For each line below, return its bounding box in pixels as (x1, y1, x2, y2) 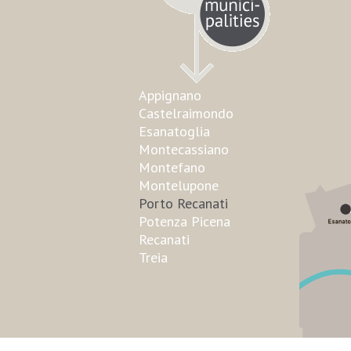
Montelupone (139, 176, 219, 194)
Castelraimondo (139, 104, 233, 122)
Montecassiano (139, 140, 229, 158)
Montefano (139, 158, 205, 176)
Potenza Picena (139, 212, 230, 230)
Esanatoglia (139, 122, 210, 140)
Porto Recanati (139, 194, 228, 212)
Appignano (139, 86, 201, 104)
